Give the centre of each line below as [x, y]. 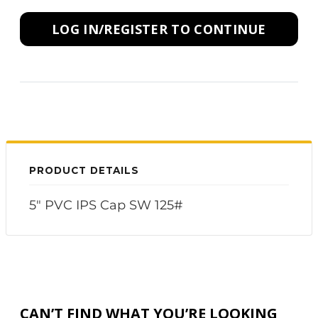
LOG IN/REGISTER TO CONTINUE [159, 29]
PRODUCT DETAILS [84, 170]
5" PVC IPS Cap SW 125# [106, 205]
